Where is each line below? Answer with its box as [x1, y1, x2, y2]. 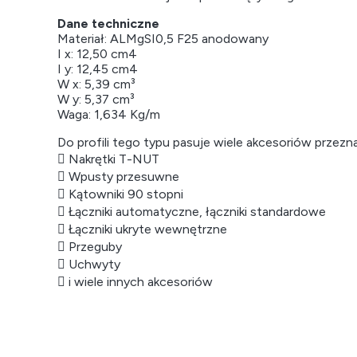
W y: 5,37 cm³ [57, 91, 135, 107]
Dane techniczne [57, 15, 159, 31]
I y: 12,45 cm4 [57, 61, 138, 76]
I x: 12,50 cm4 [57, 45, 137, 61]
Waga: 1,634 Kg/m [57, 106, 160, 122]
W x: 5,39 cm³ [57, 76, 135, 92]
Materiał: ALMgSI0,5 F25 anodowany [57, 30, 269, 46]
